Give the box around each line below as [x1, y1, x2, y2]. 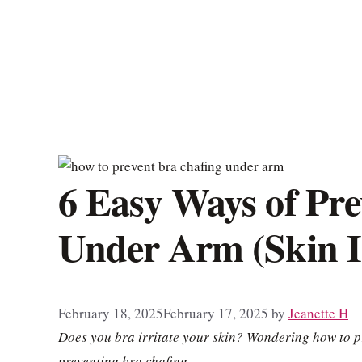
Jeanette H [288, 303, 348, 322]
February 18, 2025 [58, 303, 163, 322]
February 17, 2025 [163, 303, 268, 322]
